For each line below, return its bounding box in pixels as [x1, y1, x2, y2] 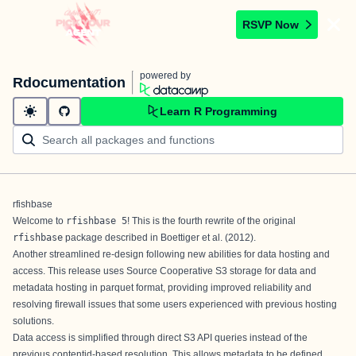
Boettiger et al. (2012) [161, 232, 253, 243]
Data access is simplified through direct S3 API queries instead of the [13, 332, 308, 343]
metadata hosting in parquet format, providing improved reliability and [13, 282, 311, 293]
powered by [140, 70, 191, 81]
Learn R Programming [160, 105, 277, 118]
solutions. [13, 315, 54, 327]
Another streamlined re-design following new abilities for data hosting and [13, 249, 330, 260]
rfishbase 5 [66, 215, 127, 226]
